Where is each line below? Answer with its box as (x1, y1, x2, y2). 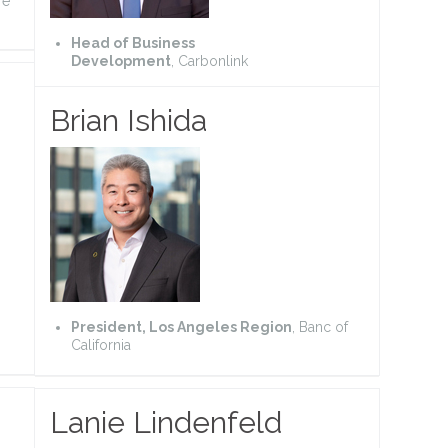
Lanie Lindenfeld (50, 404, 282, 440)
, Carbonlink (171, 52, 248, 69)
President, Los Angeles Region (71, 318, 292, 335)
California (71, 336, 131, 353)
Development (71, 52, 171, 69)
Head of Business (71, 34, 195, 51)
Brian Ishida (50, 102, 207, 138)
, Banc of (292, 318, 348, 335)
